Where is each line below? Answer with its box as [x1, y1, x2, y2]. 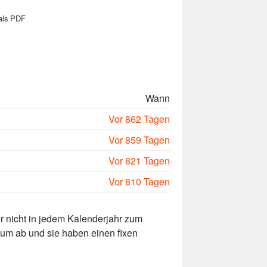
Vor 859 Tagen [108, 132, 170, 147]
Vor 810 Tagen [108, 174, 170, 188]
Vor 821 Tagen [108, 153, 170, 167]
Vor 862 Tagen [108, 111, 170, 126]
